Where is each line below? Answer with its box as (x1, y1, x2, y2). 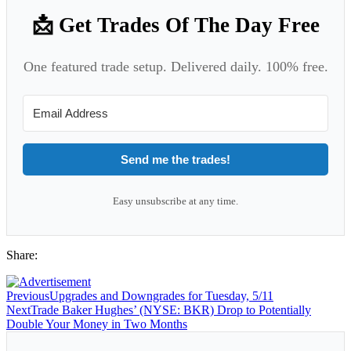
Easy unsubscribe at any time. (113, 194, 238, 207)
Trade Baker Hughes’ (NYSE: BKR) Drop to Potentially (31, 302, 311, 317)
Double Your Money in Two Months (6, 317, 187, 331)
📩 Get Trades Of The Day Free (31, 13, 320, 37)
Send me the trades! (121, 152, 230, 166)
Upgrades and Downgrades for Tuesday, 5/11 (49, 288, 273, 302)
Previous (6, 288, 49, 302)
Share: (6, 248, 38, 262)
